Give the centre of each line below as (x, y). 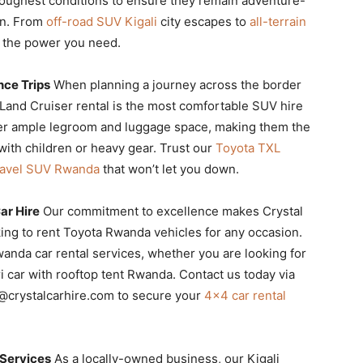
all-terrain (278, 21)
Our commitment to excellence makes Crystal (171, 211)
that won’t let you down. (169, 169)
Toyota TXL (248, 147)
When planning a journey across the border (176, 84)
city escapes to (203, 21)
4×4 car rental (245, 295)
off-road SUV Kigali (102, 21)
